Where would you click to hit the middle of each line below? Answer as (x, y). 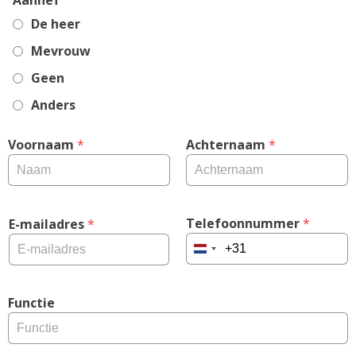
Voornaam (41, 145)
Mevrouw (61, 51)
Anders (53, 105)
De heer (56, 24)
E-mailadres (46, 224)
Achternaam (226, 145)
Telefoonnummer (243, 224)
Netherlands (235, 253)
